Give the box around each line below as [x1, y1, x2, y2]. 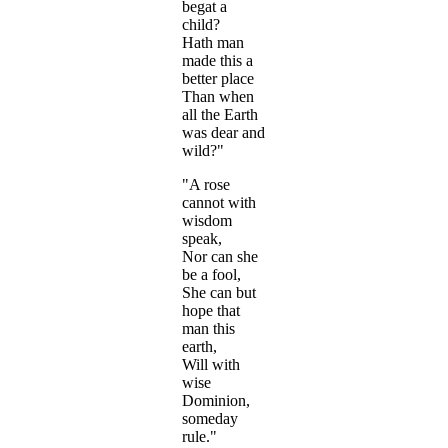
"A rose [182, 176, 230, 194]
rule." [182, 428, 217, 446]
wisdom [182, 212, 232, 230]
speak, [182, 230, 222, 248]
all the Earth [182, 106, 258, 124]
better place [182, 70, 254, 88]
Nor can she [182, 248, 258, 266]
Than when [182, 88, 254, 106]
